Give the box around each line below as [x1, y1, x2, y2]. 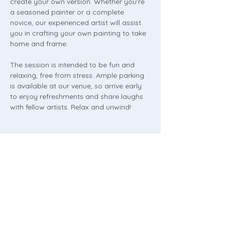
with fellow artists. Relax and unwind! [10, 102, 131, 111]
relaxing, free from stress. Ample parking [10, 71, 146, 80]
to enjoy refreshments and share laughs [10, 92, 145, 101]
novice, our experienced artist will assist [10, 18, 143, 27]
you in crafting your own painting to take [10, 29, 148, 38]
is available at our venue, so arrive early [10, 81, 144, 90]
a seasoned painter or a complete [10, 8, 126, 17]
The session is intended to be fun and [10, 60, 137, 69]
